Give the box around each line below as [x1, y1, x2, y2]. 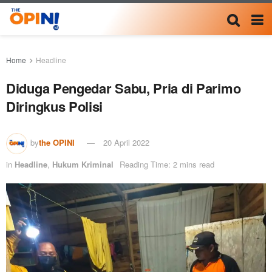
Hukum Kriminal [52, 158, 114, 170]
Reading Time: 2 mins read [120, 158, 214, 170]
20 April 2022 [103, 136, 149, 148]
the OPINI [39, 136, 75, 148]
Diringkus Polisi [6, 97, 103, 116]
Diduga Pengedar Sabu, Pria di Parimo [6, 78, 241, 98]
